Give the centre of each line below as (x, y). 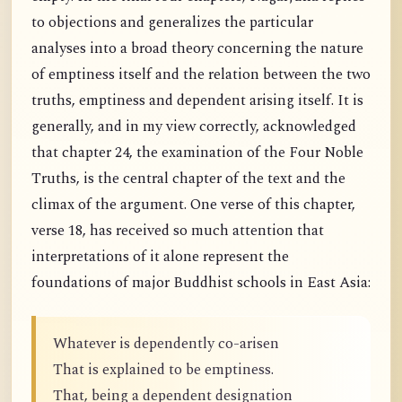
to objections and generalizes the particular (172, 23)
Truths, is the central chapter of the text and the (188, 179)
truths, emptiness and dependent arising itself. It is (197, 101)
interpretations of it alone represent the (160, 258)
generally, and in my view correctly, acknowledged (194, 127)
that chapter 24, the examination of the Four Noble (197, 153)
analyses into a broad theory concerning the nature (197, 49)
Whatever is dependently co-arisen (166, 345)
